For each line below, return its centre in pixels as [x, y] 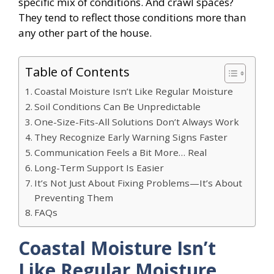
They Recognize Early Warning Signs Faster [131, 137]
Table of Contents [77, 71]
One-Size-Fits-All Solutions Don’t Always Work [137, 121]
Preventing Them [74, 197]
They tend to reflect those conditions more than [132, 18]
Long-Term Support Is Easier [99, 167]
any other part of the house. [85, 33]
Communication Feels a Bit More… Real [121, 152]
